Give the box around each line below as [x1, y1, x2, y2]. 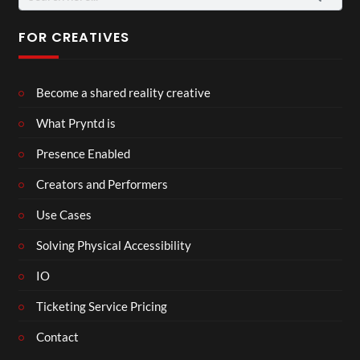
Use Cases [36, 207, 92, 222]
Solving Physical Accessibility [36, 237, 191, 252]
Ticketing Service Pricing [36, 298, 167, 313]
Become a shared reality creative [36, 84, 211, 100]
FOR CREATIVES [18, 27, 129, 47]
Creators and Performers [36, 176, 168, 191]
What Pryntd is [36, 115, 116, 130]
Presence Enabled [36, 145, 130, 161]
